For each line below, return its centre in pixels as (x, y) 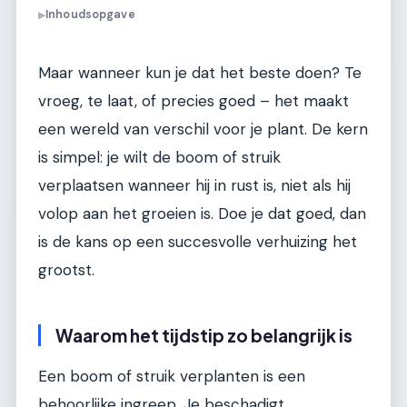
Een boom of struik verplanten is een (172, 376)
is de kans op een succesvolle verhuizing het (198, 242)
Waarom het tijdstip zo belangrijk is (204, 336)
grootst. (66, 270)
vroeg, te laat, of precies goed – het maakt (194, 101)
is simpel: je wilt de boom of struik (159, 158)
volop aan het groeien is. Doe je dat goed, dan (202, 214)
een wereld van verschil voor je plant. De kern (203, 129)
